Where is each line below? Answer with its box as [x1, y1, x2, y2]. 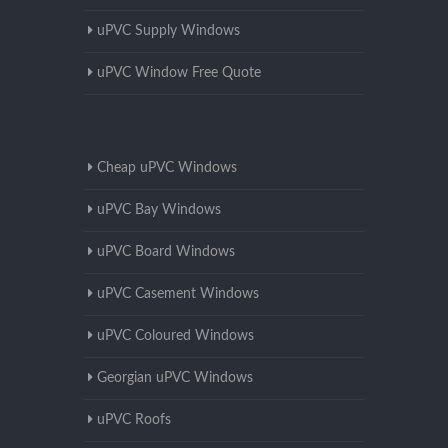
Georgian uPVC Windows [97, 371, 253, 386]
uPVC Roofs [97, 413, 171, 428]
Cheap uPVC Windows [97, 161, 237, 176]
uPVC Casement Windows [97, 287, 259, 302]
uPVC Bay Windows [97, 203, 221, 218]
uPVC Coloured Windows [97, 329, 254, 344]
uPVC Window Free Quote [97, 66, 261, 81]
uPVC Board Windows [97, 245, 235, 260]
